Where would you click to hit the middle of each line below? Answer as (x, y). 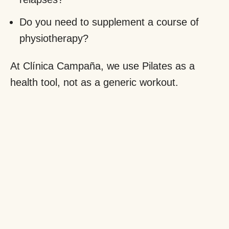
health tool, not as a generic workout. (94, 82)
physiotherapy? (54, 38)
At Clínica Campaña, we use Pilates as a (102, 66)
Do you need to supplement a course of (109, 22)
